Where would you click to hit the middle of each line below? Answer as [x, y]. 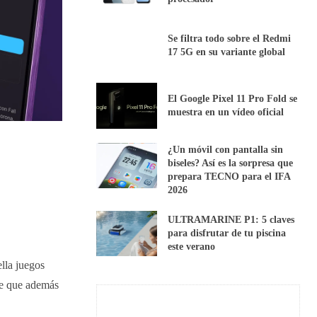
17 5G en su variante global [227, 52]
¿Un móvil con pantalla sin [226, 149]
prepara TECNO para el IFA [230, 176]
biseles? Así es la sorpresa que [231, 163]
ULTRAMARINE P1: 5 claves [231, 220]
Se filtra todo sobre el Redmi [230, 39]
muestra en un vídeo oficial [226, 113]
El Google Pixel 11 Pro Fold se [233, 99]
